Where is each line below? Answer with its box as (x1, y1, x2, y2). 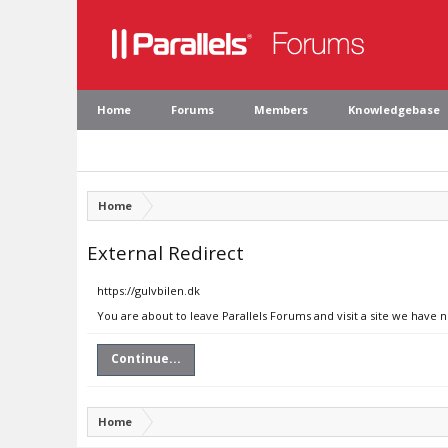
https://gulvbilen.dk (97, 283, 200, 298)
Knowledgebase (348, 102, 440, 117)
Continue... (111, 350, 181, 367)
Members (254, 102, 308, 117)
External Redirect (87, 240, 244, 265)
